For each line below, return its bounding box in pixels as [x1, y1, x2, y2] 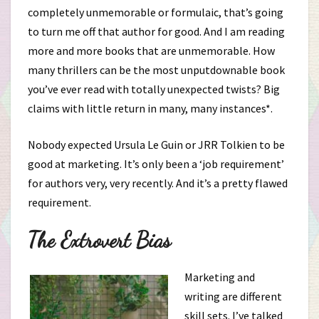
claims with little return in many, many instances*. [28, 101, 273, 115]
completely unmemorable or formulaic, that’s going [28, 5, 283, 19]
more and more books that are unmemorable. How [28, 43, 275, 58]
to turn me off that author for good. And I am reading [28, 24, 285, 38]
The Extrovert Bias [28, 227, 171, 253]
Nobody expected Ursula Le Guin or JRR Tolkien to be [28, 137, 285, 152]
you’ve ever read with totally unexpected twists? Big [28, 82, 280, 96]
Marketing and [184, 270, 255, 284]
